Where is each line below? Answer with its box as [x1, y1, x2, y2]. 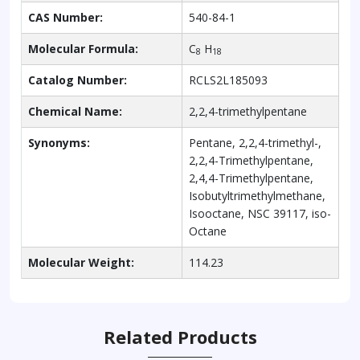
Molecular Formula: [28, 40, 138, 56]
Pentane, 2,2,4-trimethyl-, [189, 134, 321, 150]
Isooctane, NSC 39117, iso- [189, 205, 331, 221]
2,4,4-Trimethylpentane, [189, 170, 313, 186]
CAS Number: [28, 9, 103, 25]
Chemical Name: [28, 103, 122, 119]
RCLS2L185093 [189, 72, 268, 88]
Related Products [103, 324, 257, 349]
